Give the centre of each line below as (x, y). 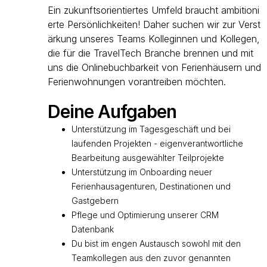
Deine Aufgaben (112, 111)
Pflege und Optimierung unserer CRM (145, 215)
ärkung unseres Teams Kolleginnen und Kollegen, (154, 39)
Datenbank (93, 229)
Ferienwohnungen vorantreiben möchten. (137, 82)
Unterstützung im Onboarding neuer (142, 172)
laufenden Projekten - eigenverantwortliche (157, 143)
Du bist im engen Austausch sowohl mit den (156, 243)
